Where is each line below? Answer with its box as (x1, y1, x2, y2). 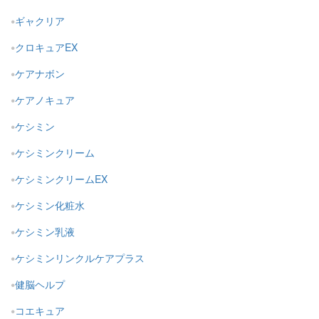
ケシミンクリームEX (15, 172, 108, 187)
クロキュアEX (15, 40, 78, 55)
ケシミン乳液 (15, 224, 75, 239)
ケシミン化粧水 (15, 198, 85, 213)
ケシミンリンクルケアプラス (15, 251, 145, 266)
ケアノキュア (15, 93, 75, 108)
